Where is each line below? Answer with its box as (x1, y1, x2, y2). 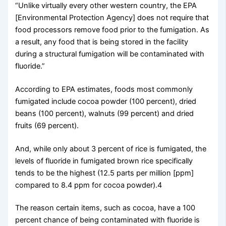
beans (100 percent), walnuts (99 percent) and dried (15, 108, 194, 118)
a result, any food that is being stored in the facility (15, 37, 189, 46)
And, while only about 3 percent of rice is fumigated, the (15, 144, 207, 153)
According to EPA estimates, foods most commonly (15, 84, 193, 94)
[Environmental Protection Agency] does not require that (15, 13, 209, 22)
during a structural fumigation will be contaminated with (15, 49, 205, 59)
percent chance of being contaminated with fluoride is (15, 215, 200, 225)
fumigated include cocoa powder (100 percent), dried (15, 96, 197, 106)
